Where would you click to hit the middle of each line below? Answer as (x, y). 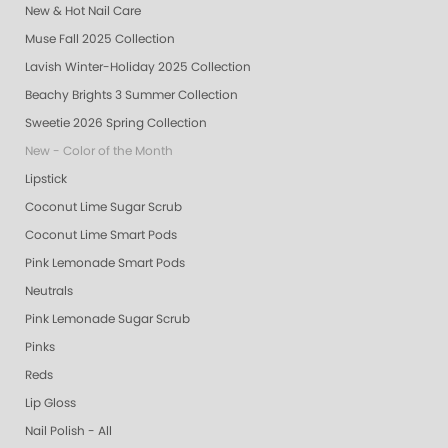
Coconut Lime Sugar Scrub (103, 207)
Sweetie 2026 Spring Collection (116, 123)
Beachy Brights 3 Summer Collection (131, 95)
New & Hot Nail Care (83, 11)
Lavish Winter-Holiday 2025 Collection (138, 67)
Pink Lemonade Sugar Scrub (107, 319)
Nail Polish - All (68, 431)
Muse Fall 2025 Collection (100, 39)
